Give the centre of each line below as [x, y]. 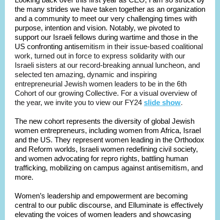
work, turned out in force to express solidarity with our [100, 56]
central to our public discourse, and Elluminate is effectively [109, 205]
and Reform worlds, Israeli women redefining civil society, [106, 149]
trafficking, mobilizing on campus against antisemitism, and [109, 168]
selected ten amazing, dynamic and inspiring [86, 74]
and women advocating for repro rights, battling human [101, 158]
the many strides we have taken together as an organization [110, 9]
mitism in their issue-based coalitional [143, 46]
